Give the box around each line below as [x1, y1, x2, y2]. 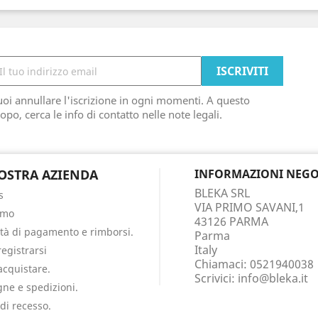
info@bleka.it [238, 270, 308, 286]
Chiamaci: [194, 256, 250, 272]
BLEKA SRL [194, 185, 250, 201]
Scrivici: [194, 270, 238, 286]
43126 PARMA [194, 214, 268, 229]
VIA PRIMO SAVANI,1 [194, 199, 305, 215]
